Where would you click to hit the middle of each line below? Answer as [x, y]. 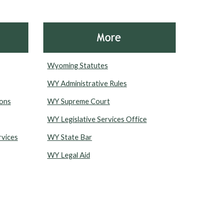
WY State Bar [69, 137]
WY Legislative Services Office [97, 119]
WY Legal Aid [68, 155]
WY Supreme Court [78, 102]
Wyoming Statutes [77, 66]
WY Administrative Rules [87, 84]
